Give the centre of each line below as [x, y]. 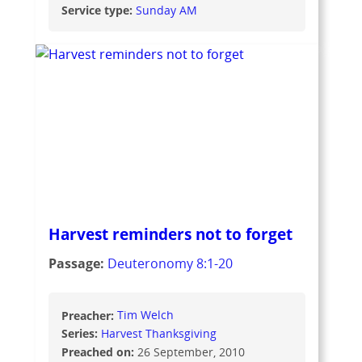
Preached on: [99, 351]
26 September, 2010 [191, 351]
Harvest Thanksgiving [158, 333]
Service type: [98, 10]
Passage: [78, 263]
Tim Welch [145, 315]
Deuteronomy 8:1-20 [170, 263]
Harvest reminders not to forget [170, 234]
